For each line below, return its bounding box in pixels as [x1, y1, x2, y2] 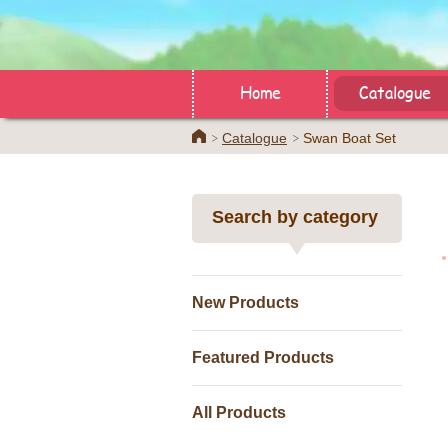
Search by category [212, 207, 378, 227]
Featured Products [192, 349, 334, 366]
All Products [192, 404, 286, 421]
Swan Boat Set [303, 130, 396, 146]
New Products [192, 294, 299, 311]
